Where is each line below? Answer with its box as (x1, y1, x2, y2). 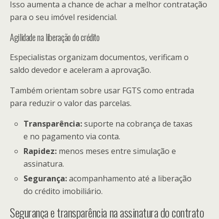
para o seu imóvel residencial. (10, 11, 117, 22)
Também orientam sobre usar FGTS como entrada (10, 85, 194, 96)
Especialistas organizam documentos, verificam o (10, 51, 189, 63)
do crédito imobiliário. (23, 185, 103, 197)
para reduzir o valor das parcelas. (10, 97, 131, 109)
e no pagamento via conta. (23, 131, 121, 142)
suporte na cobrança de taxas (82, 118, 193, 129)
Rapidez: (23, 145, 57, 156)
